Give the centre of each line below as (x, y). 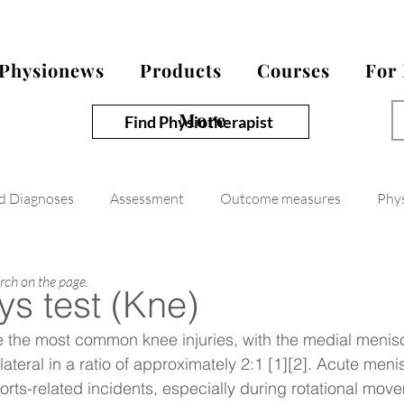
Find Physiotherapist (199, 122)
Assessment (147, 198)
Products (180, 70)
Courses (294, 70)
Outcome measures (280, 198)
